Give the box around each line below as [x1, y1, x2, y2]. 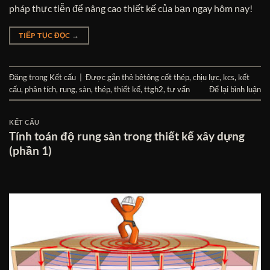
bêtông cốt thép [135, 72, 189, 82]
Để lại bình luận [209, 84, 261, 94]
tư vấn [167, 84, 190, 94]
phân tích [25, 84, 56, 94]
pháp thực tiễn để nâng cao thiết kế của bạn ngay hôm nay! [9, 2, 253, 14]
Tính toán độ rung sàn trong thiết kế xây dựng [9, 128, 245, 143]
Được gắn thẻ [86, 72, 135, 82]
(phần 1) [9, 143, 52, 157]
